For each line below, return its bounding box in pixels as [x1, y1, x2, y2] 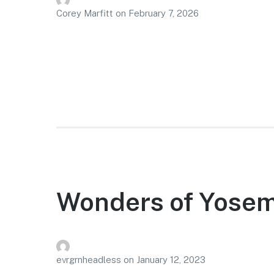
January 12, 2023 [136, 254, 206, 265]
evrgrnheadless [56, 254, 124, 265]
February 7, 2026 [128, 8, 199, 19]
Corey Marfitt [56, 8, 116, 19]
